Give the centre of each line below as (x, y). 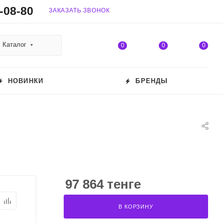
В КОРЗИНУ (136, 207)
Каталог (14, 44)
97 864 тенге (103, 184)
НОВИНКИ (24, 81)
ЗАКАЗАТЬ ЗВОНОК (79, 10)
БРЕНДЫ (151, 81)
